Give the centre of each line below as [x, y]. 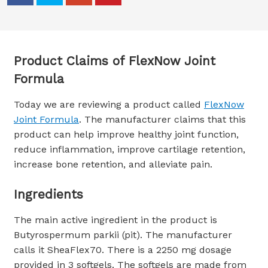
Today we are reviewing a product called [109, 104]
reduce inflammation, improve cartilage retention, [130, 149]
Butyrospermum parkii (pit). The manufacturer [123, 235]
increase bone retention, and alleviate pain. [113, 164]
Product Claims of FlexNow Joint [115, 61]
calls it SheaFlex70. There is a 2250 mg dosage [123, 250]
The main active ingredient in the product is [115, 220]
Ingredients [48, 194]
